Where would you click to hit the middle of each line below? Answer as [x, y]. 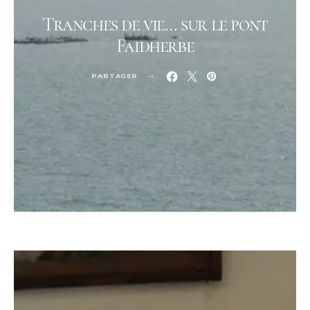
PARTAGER [115, 76]
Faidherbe [155, 45]
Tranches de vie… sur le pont [155, 24]
